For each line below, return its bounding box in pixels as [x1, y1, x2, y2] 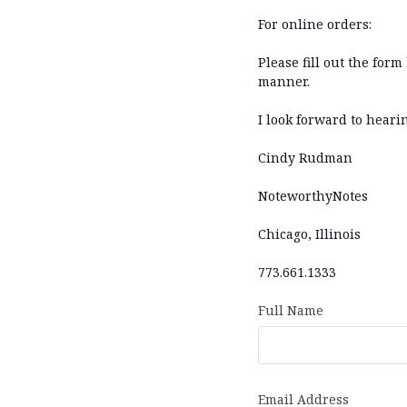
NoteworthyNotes [257, 186, 368, 204]
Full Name [257, 301, 323, 319]
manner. [257, 72, 310, 90]
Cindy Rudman [257, 148, 352, 166]
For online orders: [257, 15, 372, 33]
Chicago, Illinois [257, 224, 361, 243]
